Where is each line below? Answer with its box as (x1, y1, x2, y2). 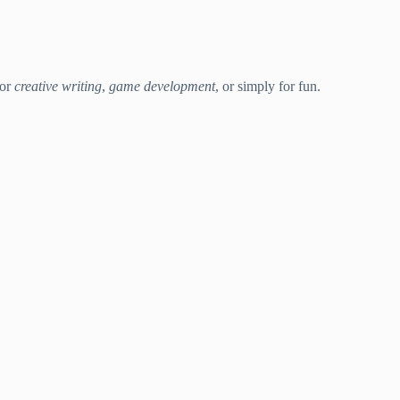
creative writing (14, 78, 102, 94)
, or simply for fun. (215, 78, 321, 94)
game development (109, 78, 215, 94)
